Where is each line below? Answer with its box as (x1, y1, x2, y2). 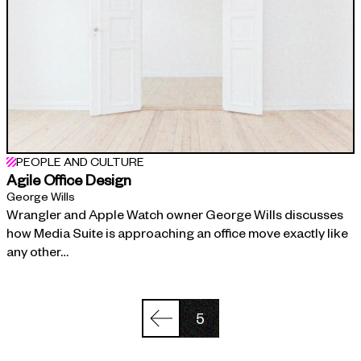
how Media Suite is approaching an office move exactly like (6, 223, 348, 241)
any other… (6, 242, 68, 259)
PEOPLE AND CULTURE (16, 153, 144, 169)
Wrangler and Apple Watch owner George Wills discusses (6, 205, 343, 222)
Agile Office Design (6, 169, 131, 189)
